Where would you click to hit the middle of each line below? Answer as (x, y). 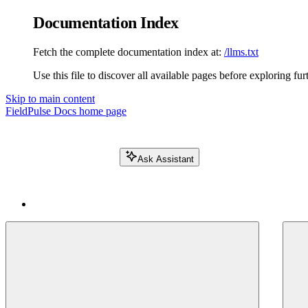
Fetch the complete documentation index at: (127, 52)
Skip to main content (50, 98)
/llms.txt (241, 52)
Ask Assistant (166, 159)
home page (101, 111)
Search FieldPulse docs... (63, 169)
